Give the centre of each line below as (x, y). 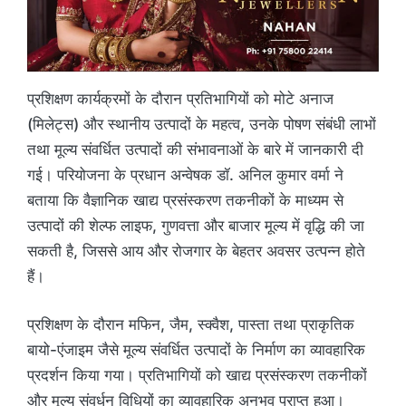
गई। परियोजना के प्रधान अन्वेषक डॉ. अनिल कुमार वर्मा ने (185, 174)
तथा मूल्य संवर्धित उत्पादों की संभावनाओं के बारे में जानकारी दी (195, 149)
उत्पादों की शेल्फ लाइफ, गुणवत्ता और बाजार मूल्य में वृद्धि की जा (196, 225)
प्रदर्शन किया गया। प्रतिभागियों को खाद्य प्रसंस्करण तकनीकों (197, 376)
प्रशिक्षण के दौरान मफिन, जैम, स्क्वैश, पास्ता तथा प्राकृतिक (191, 325)
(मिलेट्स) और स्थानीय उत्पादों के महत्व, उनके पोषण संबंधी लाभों (202, 124)
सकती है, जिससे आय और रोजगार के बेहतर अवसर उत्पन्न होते (196, 251)
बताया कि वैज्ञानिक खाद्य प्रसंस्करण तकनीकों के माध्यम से (185, 200)
